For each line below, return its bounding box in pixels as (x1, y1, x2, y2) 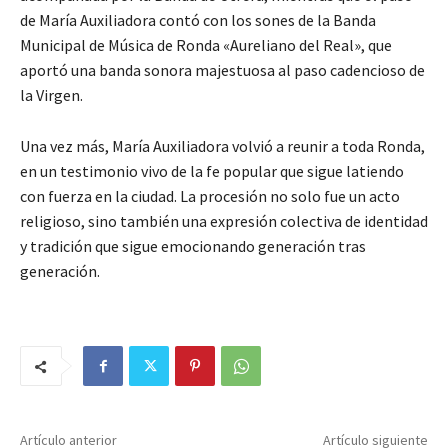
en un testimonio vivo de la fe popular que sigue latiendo (20, 161, 404, 182)
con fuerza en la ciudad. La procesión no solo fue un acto (20, 186, 400, 207)
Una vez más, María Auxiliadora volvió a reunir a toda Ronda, (20, 136, 425, 157)
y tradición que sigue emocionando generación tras (20, 236, 366, 257)
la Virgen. (20, 85, 83, 106)
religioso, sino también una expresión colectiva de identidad (20, 211, 428, 232)
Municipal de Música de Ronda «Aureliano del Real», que (20, 35, 392, 56)
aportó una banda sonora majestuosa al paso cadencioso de (20, 60, 425, 81)
